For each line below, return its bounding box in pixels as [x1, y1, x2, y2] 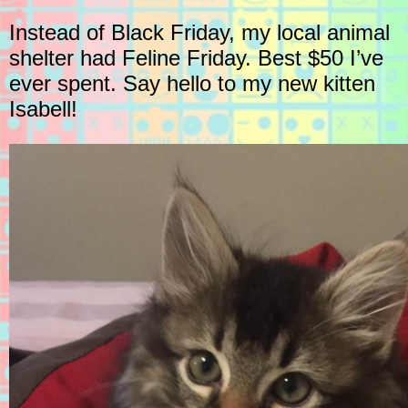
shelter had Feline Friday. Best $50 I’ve [9, 46, 383, 71]
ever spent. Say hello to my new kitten [9, 71, 375, 97]
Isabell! [9, 97, 77, 122]
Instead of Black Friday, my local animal [9, 20, 390, 46]
